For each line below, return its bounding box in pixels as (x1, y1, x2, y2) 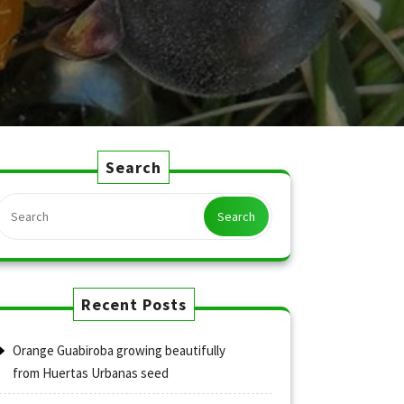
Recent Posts (80, 294, 187, 315)
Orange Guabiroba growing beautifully (13, 342, 225, 359)
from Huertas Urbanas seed (13, 364, 169, 381)
